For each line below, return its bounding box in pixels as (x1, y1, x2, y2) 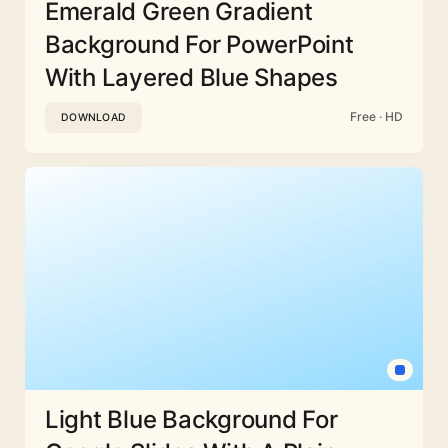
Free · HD (350, 109, 403, 125)
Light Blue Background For (45, 404, 338, 434)
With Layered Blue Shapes (45, 62, 338, 92)
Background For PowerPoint (45, 29, 354, 59)
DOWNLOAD (61, 110, 126, 124)
